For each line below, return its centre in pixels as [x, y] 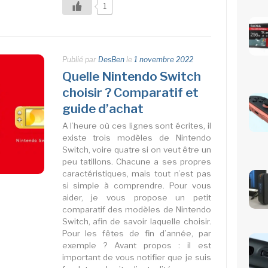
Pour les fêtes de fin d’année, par [136, 233]
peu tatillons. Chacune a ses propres [136, 161]
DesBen [111, 59]
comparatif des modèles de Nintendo [136, 209]
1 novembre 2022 [163, 59]
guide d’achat [103, 108]
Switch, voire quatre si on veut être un [136, 149]
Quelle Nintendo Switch [131, 76]
